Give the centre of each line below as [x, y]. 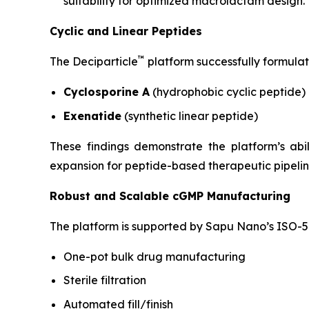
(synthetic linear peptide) [190, 116]
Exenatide [92, 116]
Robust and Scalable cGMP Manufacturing [170, 196]
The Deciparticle [94, 62]
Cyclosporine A [107, 92]
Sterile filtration [105, 280]
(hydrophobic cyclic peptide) [228, 92]
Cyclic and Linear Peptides [126, 31]
